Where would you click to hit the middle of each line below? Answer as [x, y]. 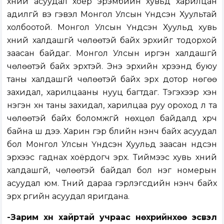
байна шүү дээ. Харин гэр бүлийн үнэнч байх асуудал [112, 131]
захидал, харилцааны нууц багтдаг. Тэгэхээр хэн [112, 92]
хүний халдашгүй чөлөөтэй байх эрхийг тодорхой [112, 40]
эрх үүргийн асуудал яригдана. [68, 196]
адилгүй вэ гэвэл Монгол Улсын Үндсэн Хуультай [112, 14]
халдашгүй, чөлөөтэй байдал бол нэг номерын [112, 170]
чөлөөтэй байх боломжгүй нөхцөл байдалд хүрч [112, 118]
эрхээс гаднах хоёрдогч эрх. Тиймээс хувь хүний [112, 157]
